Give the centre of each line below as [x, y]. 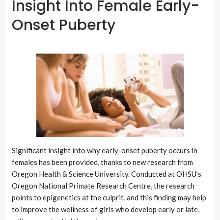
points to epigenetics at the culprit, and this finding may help [109, 198]
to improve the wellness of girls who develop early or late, [106, 209]
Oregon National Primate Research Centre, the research [103, 186]
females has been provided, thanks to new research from [102, 162]
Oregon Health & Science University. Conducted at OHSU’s [107, 174]
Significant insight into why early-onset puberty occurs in [105, 151]
